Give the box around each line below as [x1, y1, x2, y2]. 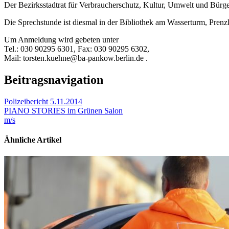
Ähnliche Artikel [4, 135, 61, 145]
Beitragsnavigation [4, 73, 103, 87]
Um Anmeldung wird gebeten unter [4, 35, 119, 44]
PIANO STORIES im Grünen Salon [4, 106, 123, 116]
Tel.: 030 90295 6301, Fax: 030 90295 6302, [4, 44, 149, 54]
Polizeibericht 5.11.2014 [4, 97, 82, 106]
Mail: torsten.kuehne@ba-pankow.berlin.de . [4, 54, 148, 63]
